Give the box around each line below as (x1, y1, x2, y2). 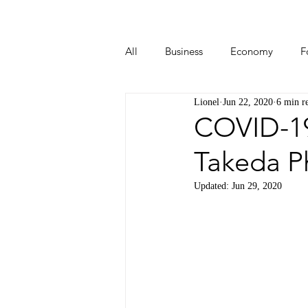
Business (165, 45, 203, 58)
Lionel (194, 96, 219, 107)
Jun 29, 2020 (232, 181, 282, 191)
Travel (269, 100, 296, 113)
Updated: (194, 181, 232, 191)
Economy (230, 45, 273, 58)
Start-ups (153, 100, 193, 113)
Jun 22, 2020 (223, 96, 273, 107)
